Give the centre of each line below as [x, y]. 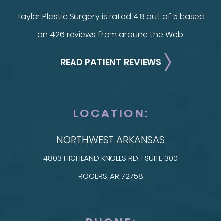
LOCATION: [110, 114]
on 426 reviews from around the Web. [110, 35]
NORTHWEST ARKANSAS [110, 140]
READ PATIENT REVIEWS [110, 62]
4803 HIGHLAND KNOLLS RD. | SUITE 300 [110, 158]
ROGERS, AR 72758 [110, 176]
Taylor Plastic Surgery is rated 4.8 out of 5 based [110, 17]
